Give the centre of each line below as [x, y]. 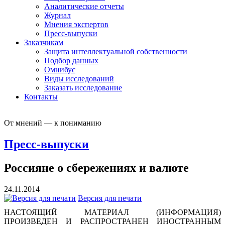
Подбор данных [71, 60]
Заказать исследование [83, 87]
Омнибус [60, 69]
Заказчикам [44, 42]
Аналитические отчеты [84, 6]
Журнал [58, 15]
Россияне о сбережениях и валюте [96, 167]
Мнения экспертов [76, 24]
